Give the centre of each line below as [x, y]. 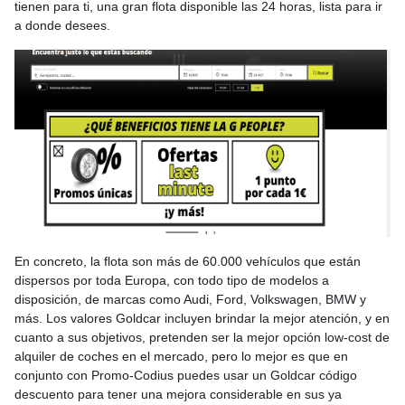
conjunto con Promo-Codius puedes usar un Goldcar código [186, 375]
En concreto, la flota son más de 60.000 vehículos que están [188, 261]
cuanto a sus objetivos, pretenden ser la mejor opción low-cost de [202, 337]
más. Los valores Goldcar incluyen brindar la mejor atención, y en [202, 318]
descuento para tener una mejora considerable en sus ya [178, 394]
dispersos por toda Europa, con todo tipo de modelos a [172, 280]
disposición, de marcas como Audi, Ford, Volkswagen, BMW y [190, 299]
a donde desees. [62, 25]
